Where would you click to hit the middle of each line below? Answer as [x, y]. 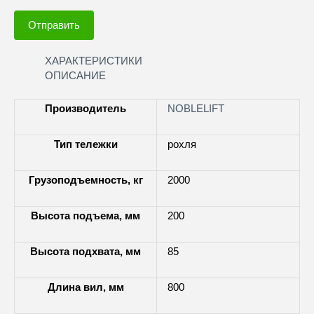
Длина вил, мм [86, 288]
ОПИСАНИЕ [75, 76]
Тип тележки [86, 145]
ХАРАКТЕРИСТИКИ [93, 61]
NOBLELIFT [196, 109]
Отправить [54, 25]
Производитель [86, 109]
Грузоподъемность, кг [86, 180]
